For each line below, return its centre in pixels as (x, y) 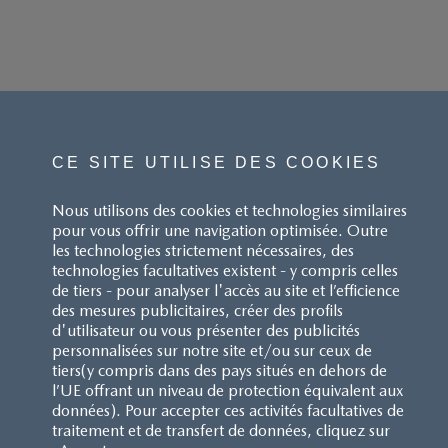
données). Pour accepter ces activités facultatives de (227, 411)
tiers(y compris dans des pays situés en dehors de (219, 371)
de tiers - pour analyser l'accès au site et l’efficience (225, 291)
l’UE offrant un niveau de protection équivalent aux (227, 391)
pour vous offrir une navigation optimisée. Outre (219, 231)
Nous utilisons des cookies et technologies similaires (229, 211)
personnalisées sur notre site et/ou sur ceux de (211, 351)
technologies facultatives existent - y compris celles (224, 271)
